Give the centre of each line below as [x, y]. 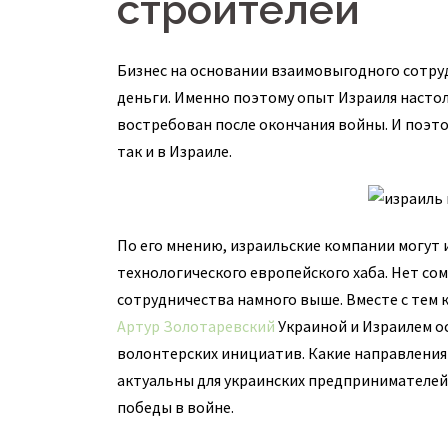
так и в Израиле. [174, 151]
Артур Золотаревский [196, 326]
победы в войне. [175, 407]
